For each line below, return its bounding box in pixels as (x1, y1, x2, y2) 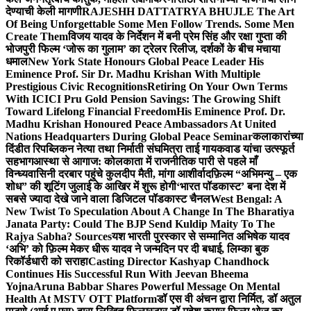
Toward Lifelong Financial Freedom (6, 106, 176, 117)
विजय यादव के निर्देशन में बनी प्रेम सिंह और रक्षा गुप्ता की (68, 31, 287, 42)
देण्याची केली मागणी (6, 6, 82, 17)
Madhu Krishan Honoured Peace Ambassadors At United (6, 118, 276, 130)
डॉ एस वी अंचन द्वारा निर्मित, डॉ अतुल (157, 293, 301, 305)
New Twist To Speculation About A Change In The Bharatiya (6, 205, 294, 217)
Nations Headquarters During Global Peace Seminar (6, 131, 253, 142)
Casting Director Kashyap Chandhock (88, 255, 269, 267)
